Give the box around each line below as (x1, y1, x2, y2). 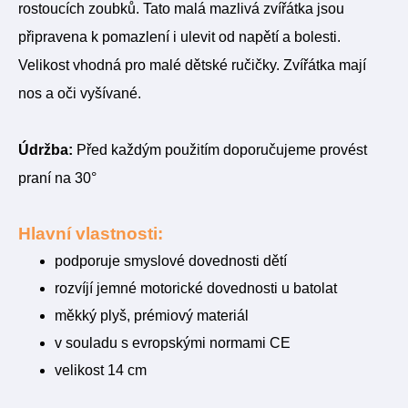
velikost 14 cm (55, 362, 147, 378)
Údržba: (18, 142, 76, 158)
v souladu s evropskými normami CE (55, 335, 291, 351)
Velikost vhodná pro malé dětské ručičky (18, 57, 276, 73)
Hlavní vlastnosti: (18, 224, 163, 243)
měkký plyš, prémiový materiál (55, 308, 249, 323)
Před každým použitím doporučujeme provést (76, 142, 367, 158)
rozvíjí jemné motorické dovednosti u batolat (55, 280, 337, 296)
